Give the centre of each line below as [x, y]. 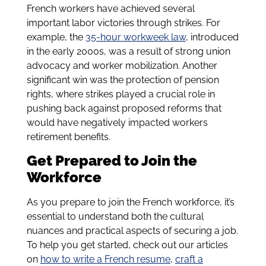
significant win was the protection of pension [123, 80]
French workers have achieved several [110, 8]
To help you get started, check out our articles [127, 245]
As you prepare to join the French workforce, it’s [130, 202]
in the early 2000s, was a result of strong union [128, 51]
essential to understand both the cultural [115, 216]
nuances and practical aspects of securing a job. [132, 230]
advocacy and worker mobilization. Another [122, 65]
